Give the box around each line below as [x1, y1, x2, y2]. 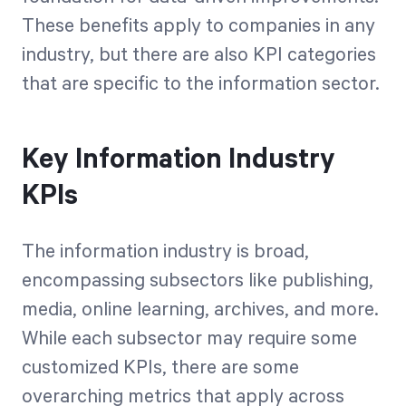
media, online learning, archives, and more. [22, 299, 379, 321]
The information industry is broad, [22, 241, 309, 263]
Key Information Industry [22, 144, 335, 176]
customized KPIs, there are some [22, 357, 299, 379]
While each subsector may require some [22, 328, 357, 350]
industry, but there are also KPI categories [22, 44, 376, 66]
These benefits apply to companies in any [22, 15, 375, 37]
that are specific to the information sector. [22, 73, 380, 95]
